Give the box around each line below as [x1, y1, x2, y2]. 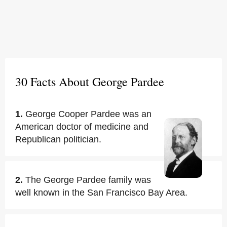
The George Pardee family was [25, 175, 151, 185]
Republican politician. [15, 134, 101, 144]
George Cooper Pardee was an [25, 109, 152, 119]
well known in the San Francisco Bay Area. [15, 187, 187, 198]
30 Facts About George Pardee [15, 73, 164, 90]
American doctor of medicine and [15, 122, 148, 132]
